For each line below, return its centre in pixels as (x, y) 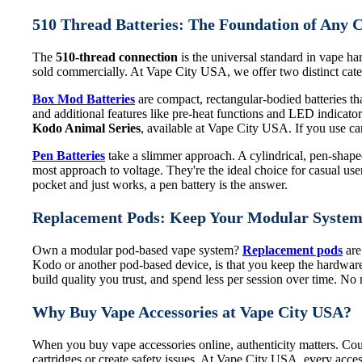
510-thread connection (117, 57)
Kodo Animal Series (86, 128)
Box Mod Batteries (84, 99)
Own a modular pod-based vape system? (137, 250)
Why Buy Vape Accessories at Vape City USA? (192, 311)
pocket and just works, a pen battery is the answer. (160, 184)
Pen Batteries (69, 155)
